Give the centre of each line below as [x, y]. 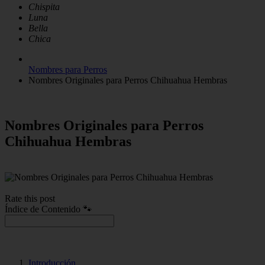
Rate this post [30, 198]
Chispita [44, 7]
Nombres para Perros [68, 70]
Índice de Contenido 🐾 [49, 209]
